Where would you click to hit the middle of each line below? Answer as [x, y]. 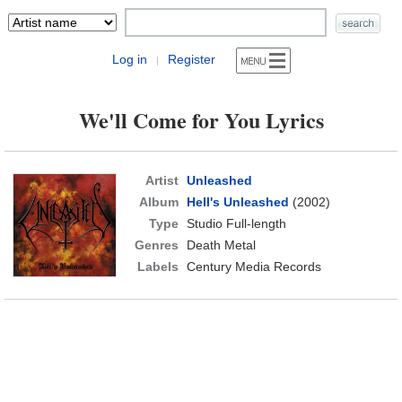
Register [191, 59]
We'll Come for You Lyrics [201, 120]
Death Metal [221, 245]
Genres [156, 245]
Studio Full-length [236, 223]
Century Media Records [253, 267]
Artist [162, 180]
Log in [129, 59]
